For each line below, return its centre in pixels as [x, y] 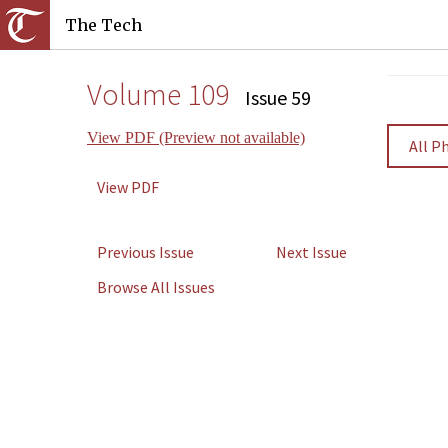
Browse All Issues [156, 287]
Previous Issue [145, 252]
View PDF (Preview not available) [196, 137]
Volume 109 [161, 94]
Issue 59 [278, 97]
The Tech [103, 25]
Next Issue [311, 252]
